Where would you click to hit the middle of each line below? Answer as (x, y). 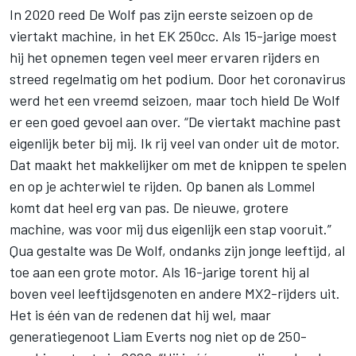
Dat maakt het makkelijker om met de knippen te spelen (178, 164)
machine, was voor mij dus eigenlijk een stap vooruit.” (170, 228)
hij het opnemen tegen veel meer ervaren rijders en (164, 57)
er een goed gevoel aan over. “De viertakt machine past (175, 121)
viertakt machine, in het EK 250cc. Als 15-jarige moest (173, 35)
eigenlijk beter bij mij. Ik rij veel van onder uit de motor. (175, 143)
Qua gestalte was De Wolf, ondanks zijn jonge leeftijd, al (177, 250)
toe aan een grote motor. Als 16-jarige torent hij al (159, 271)
